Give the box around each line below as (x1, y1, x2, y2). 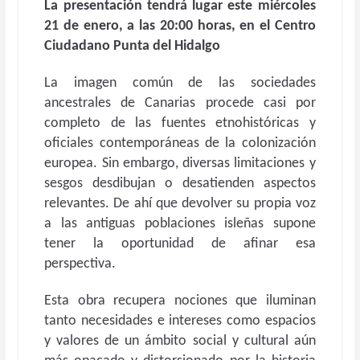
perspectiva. (44, 256, 117, 272)
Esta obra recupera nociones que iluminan (44, 293, 316, 309)
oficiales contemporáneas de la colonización (44, 136, 316, 151)
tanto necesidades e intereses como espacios (44, 313, 316, 329)
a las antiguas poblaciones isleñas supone (44, 216, 316, 231)
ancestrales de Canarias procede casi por (44, 96, 316, 111)
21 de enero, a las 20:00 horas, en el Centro (44, 18, 316, 34)
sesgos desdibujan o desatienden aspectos (44, 176, 316, 191)
